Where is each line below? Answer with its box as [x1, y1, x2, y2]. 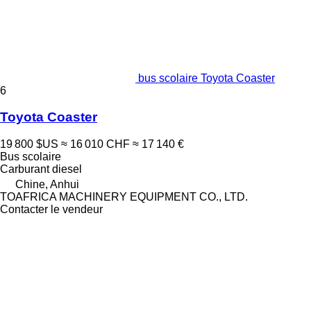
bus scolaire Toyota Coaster [138, 72, 275, 84]
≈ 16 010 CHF [61, 138, 130, 151]
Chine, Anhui [15, 178, 79, 191]
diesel [52, 163, 82, 176]
